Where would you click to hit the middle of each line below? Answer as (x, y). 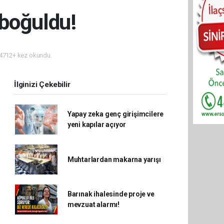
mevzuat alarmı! (93, 204)
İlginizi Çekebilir (42, 84)
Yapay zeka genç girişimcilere (115, 114)
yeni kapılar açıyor (97, 124)
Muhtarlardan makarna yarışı (114, 159)
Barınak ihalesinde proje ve (111, 194)
